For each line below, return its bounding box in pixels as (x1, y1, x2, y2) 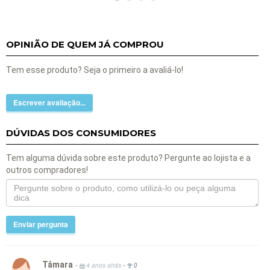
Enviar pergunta (13, 219, 68, 230)
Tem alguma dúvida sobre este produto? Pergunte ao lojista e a (6, 153, 251, 163)
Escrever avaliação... (13, 97, 86, 108)
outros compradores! (6, 165, 88, 175)
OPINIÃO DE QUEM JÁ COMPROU (6, 39, 164, 51)
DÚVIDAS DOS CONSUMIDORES (6, 127, 156, 139)
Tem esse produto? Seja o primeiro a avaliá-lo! (6, 65, 183, 75)
